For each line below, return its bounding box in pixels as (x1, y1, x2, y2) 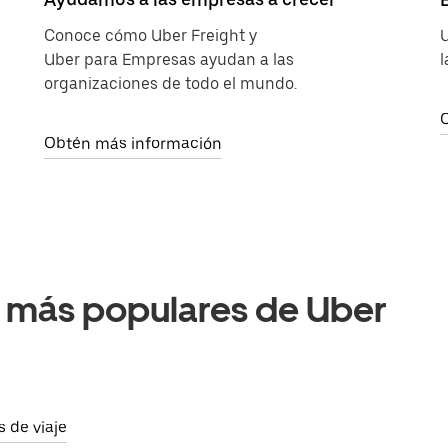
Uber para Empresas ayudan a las (44, 50, 294, 69)
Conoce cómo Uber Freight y (44, 26, 257, 45)
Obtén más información (44, 134, 222, 153)
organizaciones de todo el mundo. (44, 74, 297, 93)
